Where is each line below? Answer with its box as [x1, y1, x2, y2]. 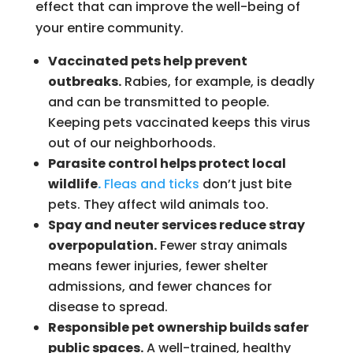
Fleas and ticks [100, 174, 203, 193]
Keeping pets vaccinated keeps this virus [47, 113, 310, 132]
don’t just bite [202, 174, 292, 193]
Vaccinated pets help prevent [47, 51, 247, 70]
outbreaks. [47, 72, 121, 91]
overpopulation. [47, 236, 157, 255]
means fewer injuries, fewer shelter [47, 256, 268, 275]
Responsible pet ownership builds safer [47, 318, 309, 336]
